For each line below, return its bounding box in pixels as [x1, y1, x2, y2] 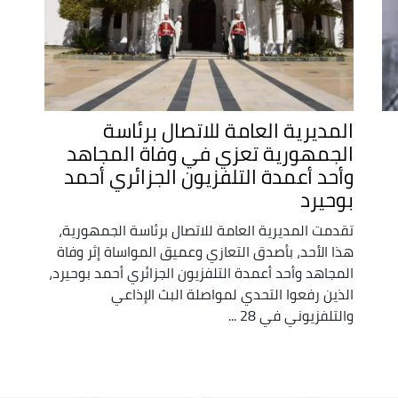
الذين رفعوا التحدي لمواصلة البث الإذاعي [111, 280, 354, 307]
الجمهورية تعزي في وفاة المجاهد [67, 134, 354, 172]
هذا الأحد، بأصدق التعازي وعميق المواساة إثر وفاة [57, 237, 354, 265]
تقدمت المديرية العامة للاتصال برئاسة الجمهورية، [59, 216, 354, 243]
